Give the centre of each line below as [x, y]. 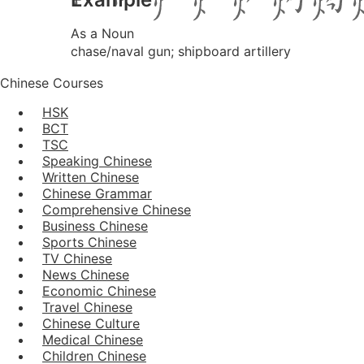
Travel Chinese [87, 307]
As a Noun [102, 33]
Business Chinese [95, 225]
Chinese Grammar [97, 193]
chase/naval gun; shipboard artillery [181, 51]
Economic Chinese [99, 290]
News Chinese [86, 274]
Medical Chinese [93, 339]
